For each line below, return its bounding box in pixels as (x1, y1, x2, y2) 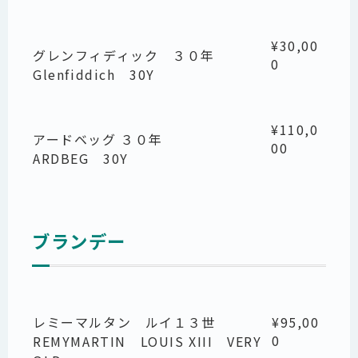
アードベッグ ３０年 (33, 129, 163, 149)
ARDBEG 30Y (33, 148, 129, 168)
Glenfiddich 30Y (33, 64, 155, 84)
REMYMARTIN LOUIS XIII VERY (33, 332, 262, 352)
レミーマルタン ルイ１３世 (33, 312, 216, 332)
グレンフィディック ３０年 (33, 45, 215, 65)
